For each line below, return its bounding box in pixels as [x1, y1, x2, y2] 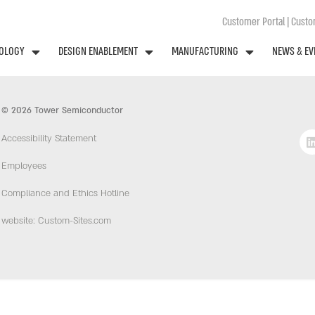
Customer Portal [221, 14, 285, 30]
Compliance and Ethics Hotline [1, 187, 129, 200]
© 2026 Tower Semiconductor [1, 105, 123, 117]
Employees [1, 160, 46, 173]
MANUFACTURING [172, 43, 238, 59]
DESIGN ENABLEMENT [58, 43, 138, 59]
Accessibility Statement [1, 132, 96, 146]
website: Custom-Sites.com [1, 214, 111, 228]
